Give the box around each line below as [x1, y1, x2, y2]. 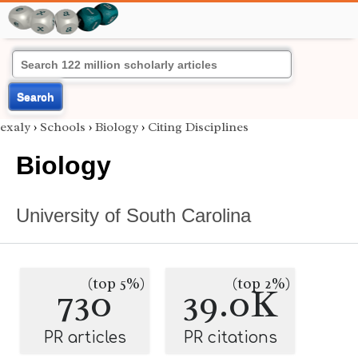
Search [17, 90, 54, 103]
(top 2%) [233, 274, 290, 293]
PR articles [43, 329, 126, 346]
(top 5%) [88, 274, 145, 293]
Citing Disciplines [148, 119, 249, 135]
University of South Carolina [16, 205, 251, 226]
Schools [40, 119, 86, 135]
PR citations [183, 329, 277, 346]
